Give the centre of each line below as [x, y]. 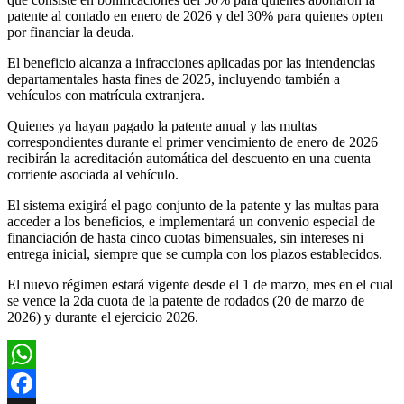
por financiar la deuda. [71, 32]
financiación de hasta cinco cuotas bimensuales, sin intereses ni [185, 237]
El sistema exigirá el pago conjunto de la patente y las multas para [193, 205]
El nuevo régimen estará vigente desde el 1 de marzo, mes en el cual [200, 284]
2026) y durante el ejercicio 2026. [103, 317]
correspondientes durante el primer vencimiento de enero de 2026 [193, 142]
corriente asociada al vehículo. [93, 174]
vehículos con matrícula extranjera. [106, 95]
